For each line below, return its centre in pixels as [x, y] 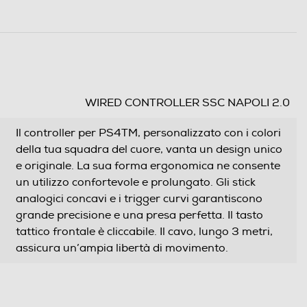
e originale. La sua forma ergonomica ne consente [148, 166]
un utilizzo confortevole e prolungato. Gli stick [136, 183]
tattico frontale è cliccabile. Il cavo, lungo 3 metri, [144, 232]
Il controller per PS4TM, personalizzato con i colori [148, 133]
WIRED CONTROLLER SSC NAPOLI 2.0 [187, 103]
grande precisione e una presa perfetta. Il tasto [139, 216]
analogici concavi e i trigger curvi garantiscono [139, 199]
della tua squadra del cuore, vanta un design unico [149, 150]
